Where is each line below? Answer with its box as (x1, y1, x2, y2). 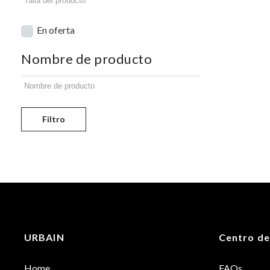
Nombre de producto (21, 51, 152, 67)
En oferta (37, 24, 75, 36)
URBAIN (24, 231, 64, 243)
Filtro (42, 114, 65, 124)
